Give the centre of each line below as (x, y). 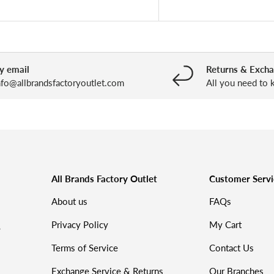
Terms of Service (85, 247)
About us (70, 201)
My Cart (225, 224)
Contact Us (231, 247)
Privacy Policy (80, 224)
